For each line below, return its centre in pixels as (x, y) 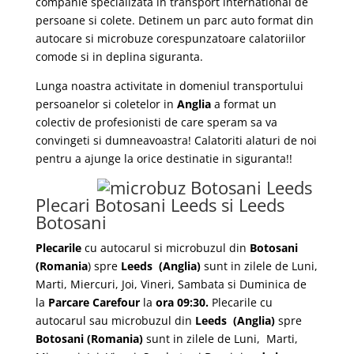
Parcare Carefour (94, 302)
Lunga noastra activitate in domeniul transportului (169, 86)
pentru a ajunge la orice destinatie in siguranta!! (164, 158)
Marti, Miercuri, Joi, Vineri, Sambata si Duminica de (171, 284)
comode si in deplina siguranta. (119, 56)
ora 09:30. (182, 302)
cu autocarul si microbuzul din (164, 248)
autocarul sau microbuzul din (115, 320)
